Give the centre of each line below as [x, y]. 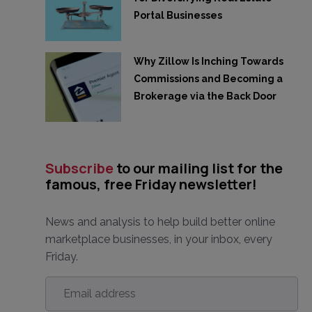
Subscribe [79, 168]
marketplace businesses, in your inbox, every [158, 239]
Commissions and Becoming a [208, 79]
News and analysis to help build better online [160, 222]
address [69, 297]
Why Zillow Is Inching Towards [208, 61]
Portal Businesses [178, 15]
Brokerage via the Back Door [205, 96]
